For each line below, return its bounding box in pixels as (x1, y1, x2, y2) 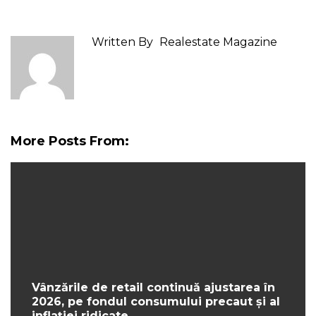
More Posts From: (11, 133, 129, 150)
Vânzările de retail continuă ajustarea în (32, 281, 275, 295)
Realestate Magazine (159, 35, 277, 49)
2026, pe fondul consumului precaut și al (32, 295, 280, 309)
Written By (92, 35, 153, 49)
